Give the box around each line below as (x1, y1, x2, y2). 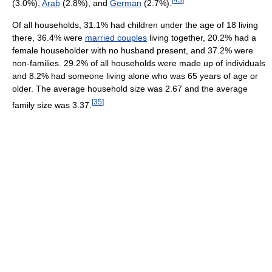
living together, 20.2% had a (147, 32, 256, 42)
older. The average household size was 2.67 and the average (12, 83, 248, 93)
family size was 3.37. (12, 100, 92, 110)
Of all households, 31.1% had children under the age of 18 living (12, 19, 258, 30)
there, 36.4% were (12, 32, 85, 42)
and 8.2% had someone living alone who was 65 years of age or (12, 70, 258, 81)
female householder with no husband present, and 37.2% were (12, 45, 253, 55)
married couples (85, 32, 147, 42)
